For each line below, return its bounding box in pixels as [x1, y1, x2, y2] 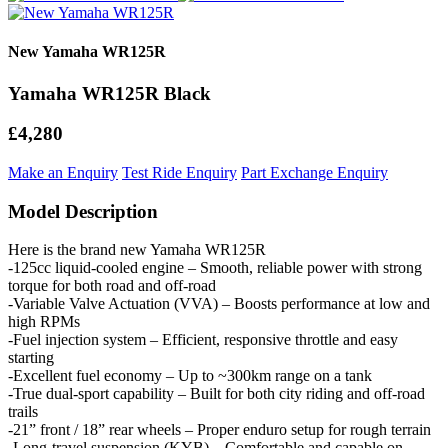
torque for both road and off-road [8, 277, 216, 295]
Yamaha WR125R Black [8, 82, 211, 104]
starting [8, 349, 54, 367]
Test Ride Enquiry [122, 163, 237, 181]
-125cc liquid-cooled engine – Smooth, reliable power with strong [8, 259, 422, 277]
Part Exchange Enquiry [241, 163, 388, 181]
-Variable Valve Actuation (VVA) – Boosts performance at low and [8, 295, 430, 313]
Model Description [8, 200, 158, 222]
